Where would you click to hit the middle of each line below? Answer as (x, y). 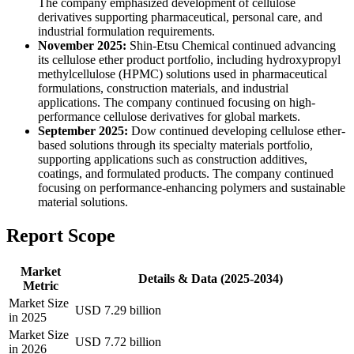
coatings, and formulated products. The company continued (186, 174)
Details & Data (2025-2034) (210, 279)
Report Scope (61, 236)
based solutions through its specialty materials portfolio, (175, 145)
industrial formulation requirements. (126, 32)
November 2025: (82, 46)
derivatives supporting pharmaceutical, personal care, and (180, 17)
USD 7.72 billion (118, 342)
